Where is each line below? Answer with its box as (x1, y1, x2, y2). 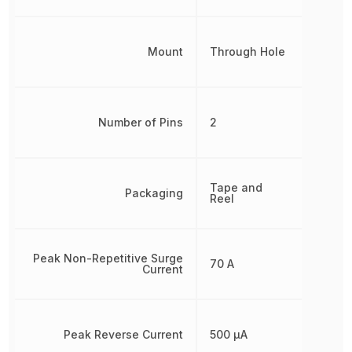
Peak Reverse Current (64, 328, 184, 341)
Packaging (125, 186, 184, 200)
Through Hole (210, 45, 286, 58)
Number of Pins (98, 115, 184, 129)
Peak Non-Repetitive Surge (33, 251, 184, 265)
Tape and (210, 181, 263, 194)
